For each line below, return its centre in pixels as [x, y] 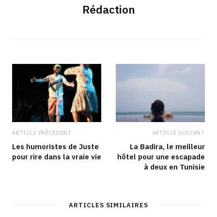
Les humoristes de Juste [55, 147]
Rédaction [108, 9]
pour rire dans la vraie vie [57, 157]
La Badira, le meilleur [167, 147]
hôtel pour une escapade [161, 157]
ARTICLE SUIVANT [178, 133]
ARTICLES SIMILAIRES [108, 205]
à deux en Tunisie [174, 167]
